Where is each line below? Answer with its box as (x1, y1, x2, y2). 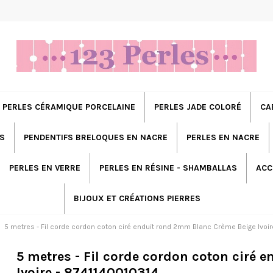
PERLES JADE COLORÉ (154, 101, 241, 112)
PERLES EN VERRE (9, 162, 80, 173)
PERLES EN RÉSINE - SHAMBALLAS (99, 162, 237, 173)
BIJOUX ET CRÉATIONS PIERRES (73, 193, 200, 204)
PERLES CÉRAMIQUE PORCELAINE (2, 101, 135, 112)
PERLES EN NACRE (186, 132, 260, 143)
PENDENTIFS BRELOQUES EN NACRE (23, 132, 168, 143)
